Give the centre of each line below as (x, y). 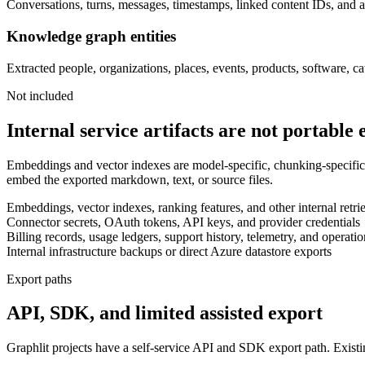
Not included (40, 95)
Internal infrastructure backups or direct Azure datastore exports (169, 251)
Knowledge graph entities (91, 37)
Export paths (39, 279)
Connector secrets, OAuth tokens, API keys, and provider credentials (183, 222)
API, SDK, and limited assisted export (165, 313)
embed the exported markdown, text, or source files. (140, 179)
